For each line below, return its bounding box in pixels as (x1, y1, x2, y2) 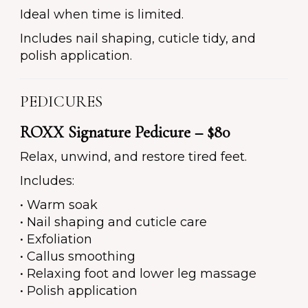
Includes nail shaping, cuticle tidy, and (20, 31, 256, 47)
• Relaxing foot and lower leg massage (20, 266, 256, 282)
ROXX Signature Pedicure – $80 (20, 122, 230, 143)
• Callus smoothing (20, 249, 135, 265)
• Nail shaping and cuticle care (20, 214, 207, 230)
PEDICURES (20, 91, 102, 112)
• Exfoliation (20, 232, 92, 247)
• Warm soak (20, 197, 98, 213)
